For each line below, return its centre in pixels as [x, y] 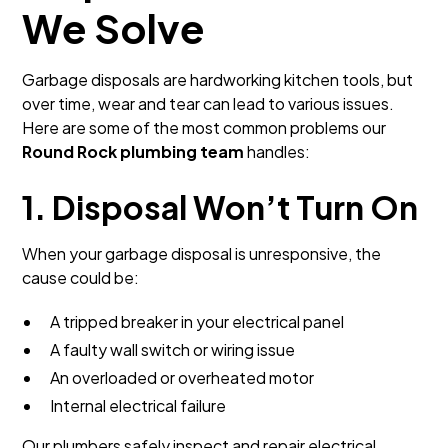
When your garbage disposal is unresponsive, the [202, 253]
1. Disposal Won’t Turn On [220, 207]
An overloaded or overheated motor [182, 377]
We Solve [114, 27]
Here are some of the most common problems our [204, 127]
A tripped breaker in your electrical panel [197, 321]
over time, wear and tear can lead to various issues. [208, 103]
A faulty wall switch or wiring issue [173, 349]
